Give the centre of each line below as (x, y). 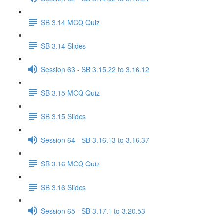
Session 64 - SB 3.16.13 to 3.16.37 (95, 140)
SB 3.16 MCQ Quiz (70, 163)
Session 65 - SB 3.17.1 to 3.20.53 (93, 210)
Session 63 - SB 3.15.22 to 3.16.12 (95, 69)
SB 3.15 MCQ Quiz (70, 93)
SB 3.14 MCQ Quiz (70, 22)
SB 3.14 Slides (63, 45)
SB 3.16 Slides (63, 187)
